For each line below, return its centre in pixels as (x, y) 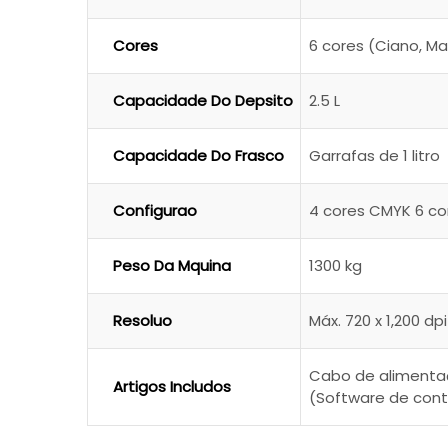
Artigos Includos (172, 387)
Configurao (155, 211)
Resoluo (142, 321)
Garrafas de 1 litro (374, 156)
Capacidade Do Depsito (203, 101)
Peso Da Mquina (172, 266)
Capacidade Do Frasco (198, 156)
